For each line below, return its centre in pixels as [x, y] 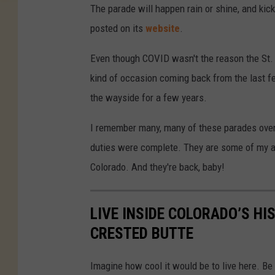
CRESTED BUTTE [142, 234]
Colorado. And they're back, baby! [157, 167]
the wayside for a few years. [149, 98]
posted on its [118, 29]
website [163, 29]
